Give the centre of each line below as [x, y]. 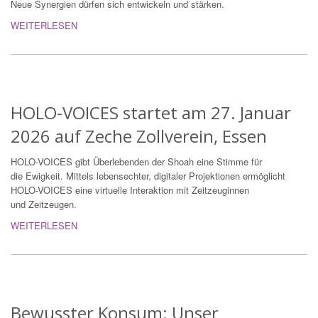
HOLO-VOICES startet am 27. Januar [151, 113]
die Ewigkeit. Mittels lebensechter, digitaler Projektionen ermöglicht [148, 176]
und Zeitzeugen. [44, 204]
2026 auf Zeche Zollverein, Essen [139, 136]
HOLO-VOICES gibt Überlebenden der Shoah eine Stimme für [136, 162]
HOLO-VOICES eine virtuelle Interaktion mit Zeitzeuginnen [130, 190]
